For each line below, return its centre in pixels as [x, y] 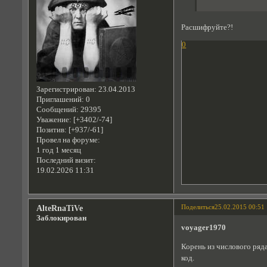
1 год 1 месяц [58, 150]
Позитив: [51, 130]
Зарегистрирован [65, 90]
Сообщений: [57, 110]
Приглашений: [60, 100]
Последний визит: [66, 161]
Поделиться [198, 207]
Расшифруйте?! [207, 28]
